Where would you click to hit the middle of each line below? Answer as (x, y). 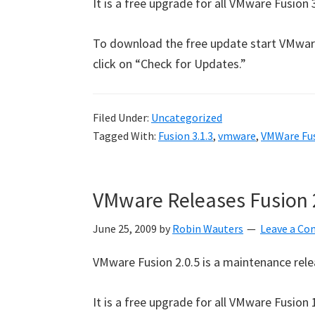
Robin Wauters (208, 229)
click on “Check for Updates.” (169, 64)
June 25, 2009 (125, 229)
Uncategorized (187, 117)
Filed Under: (122, 117)
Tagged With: (126, 136)
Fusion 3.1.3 (186, 136)
